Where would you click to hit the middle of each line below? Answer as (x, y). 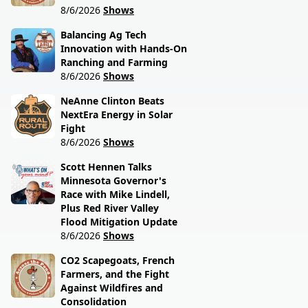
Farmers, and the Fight (115, 274)
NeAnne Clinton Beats (112, 101)
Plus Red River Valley (110, 208)
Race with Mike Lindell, (115, 194)
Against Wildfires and (112, 288)
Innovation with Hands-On (124, 48)
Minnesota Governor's (113, 180)
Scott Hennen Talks (106, 167)
